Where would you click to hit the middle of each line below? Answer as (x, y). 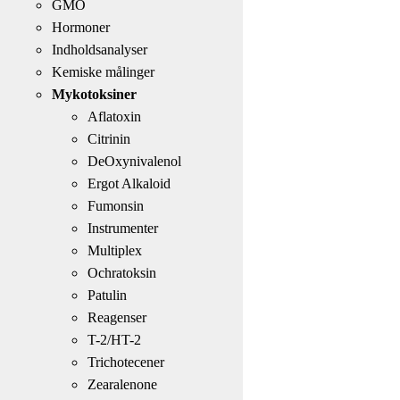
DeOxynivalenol (134, 161)
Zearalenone (122, 384)
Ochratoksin (121, 272)
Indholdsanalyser (99, 49)
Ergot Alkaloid (129, 183)
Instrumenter (122, 228)
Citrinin (108, 138)
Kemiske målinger (103, 71)
